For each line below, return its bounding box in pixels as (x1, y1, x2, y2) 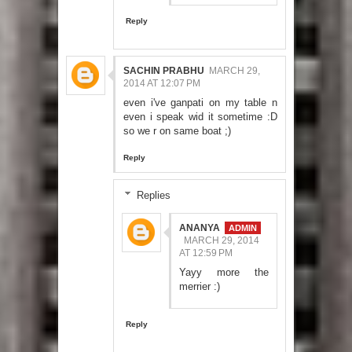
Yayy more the (179, 266, 269, 278)
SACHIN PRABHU (123, 64, 204, 76)
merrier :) (179, 280, 220, 292)
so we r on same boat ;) (123, 124, 231, 137)
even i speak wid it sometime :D (123, 110, 277, 123)
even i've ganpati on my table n (123, 96, 277, 108)
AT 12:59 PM (179, 247, 233, 258)
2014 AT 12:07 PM (123, 77, 200, 89)
